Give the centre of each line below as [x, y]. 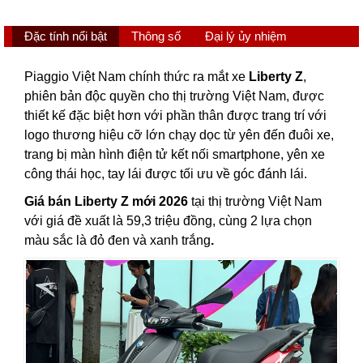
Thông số [156, 36]
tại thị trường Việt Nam [255, 202]
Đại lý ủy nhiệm [246, 36]
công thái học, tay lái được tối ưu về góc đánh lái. [166, 174]
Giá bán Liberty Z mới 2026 [106, 202]
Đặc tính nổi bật [66, 36]
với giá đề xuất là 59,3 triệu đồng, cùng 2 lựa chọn [168, 221]
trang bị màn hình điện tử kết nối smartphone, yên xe [175, 155]
